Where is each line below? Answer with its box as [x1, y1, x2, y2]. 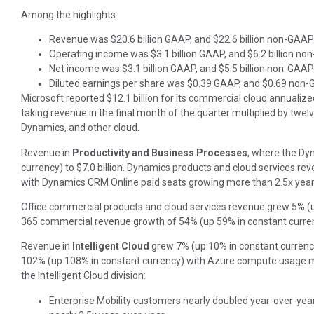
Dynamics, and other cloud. [21, 122, 139, 134]
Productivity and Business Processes [72, 146, 247, 158]
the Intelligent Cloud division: [21, 270, 146, 282]
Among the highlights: [21, 8, 118, 20]
